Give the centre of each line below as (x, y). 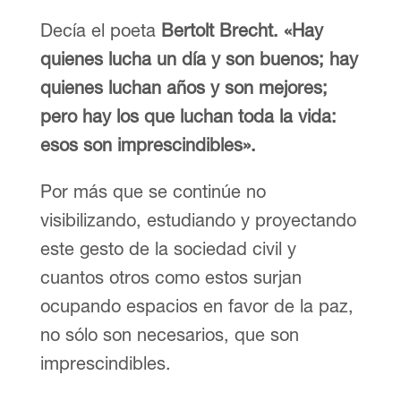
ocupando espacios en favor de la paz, (196, 305)
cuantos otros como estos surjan (171, 277)
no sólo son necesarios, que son (169, 334)
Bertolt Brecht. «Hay (239, 30)
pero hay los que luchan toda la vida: (188, 115)
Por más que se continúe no (153, 191)
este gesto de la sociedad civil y (168, 248)
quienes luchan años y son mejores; (183, 87)
